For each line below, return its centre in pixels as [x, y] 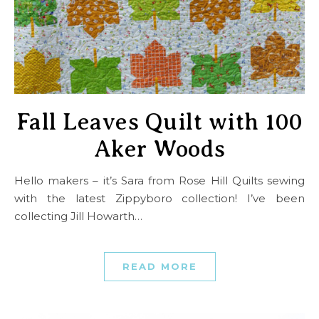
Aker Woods [159, 149]
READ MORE [159, 267]
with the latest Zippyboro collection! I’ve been [159, 199]
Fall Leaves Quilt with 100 [159, 122]
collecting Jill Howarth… [78, 216]
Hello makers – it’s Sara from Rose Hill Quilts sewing [19, 181]
